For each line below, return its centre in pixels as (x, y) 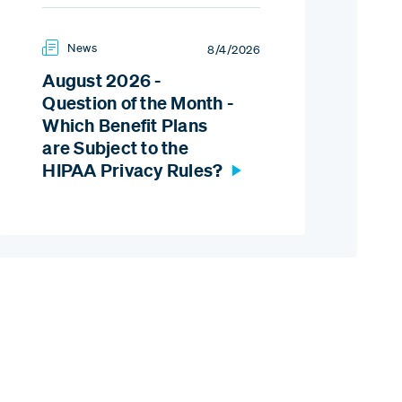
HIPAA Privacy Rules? (133, 170)
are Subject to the (115, 148)
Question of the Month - (138, 103)
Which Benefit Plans (125, 126)
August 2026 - (102, 81)
